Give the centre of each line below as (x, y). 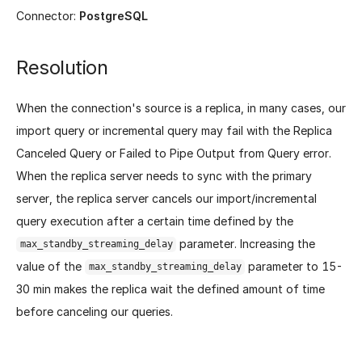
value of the (51, 266)
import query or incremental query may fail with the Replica (174, 130)
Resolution (62, 68)
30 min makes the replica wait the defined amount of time (170, 288)
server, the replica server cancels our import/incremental (166, 198)
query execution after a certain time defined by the (155, 221)
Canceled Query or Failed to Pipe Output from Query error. (174, 153)
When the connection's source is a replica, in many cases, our (181, 107)
